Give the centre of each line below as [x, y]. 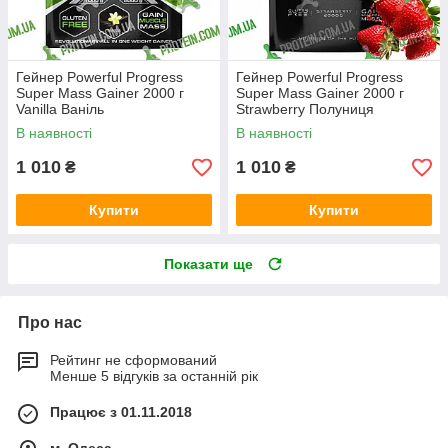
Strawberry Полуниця [305, 109]
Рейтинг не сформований [133, 360]
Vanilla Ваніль [60, 109]
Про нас [50, 323]
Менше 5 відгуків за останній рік [154, 376]
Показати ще [208, 264]
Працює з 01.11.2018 [121, 412]
